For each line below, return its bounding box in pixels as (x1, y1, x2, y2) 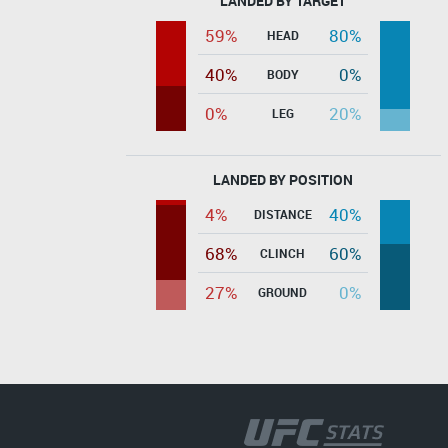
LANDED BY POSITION (213, 169, 353, 189)
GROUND (258, 283, 307, 300)
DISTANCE (253, 205, 312, 222)
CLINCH (260, 244, 305, 261)
